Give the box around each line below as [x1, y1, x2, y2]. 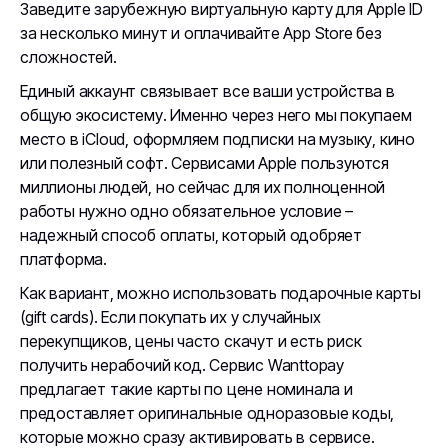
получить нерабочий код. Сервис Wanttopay [20, 355, 344, 375]
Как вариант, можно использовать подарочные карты [20, 283, 421, 303]
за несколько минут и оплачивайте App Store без [20, 23, 382, 43]
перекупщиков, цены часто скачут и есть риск [20, 331, 362, 351]
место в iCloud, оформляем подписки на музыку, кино [20, 129, 415, 149]
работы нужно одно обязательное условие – [20, 201, 353, 221]
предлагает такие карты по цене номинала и [20, 379, 353, 399]
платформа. [20, 249, 107, 269]
